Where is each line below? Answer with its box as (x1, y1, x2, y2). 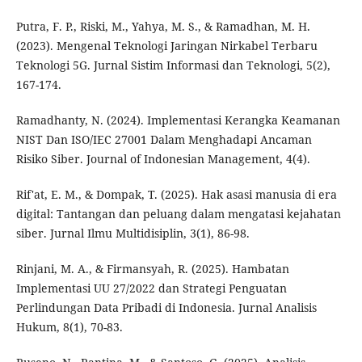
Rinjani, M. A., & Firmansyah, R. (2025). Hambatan (15, 261, 289, 277)
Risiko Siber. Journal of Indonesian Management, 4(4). (15, 151, 310, 167)
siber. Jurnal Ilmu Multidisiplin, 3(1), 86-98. (15, 225, 250, 242)
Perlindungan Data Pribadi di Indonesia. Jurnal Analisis (15, 300, 317, 316)
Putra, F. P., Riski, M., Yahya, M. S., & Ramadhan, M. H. (15, 19, 310, 35)
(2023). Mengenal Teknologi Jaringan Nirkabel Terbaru (15, 38, 318, 54)
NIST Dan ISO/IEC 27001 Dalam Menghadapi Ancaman (15, 132, 312, 148)
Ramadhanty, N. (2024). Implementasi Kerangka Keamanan (15, 112, 340, 128)
